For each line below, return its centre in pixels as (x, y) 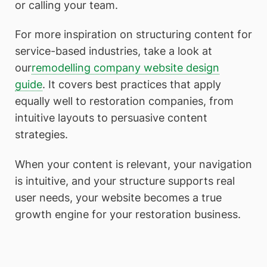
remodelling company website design (125, 68)
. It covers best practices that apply (132, 85)
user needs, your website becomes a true (118, 197)
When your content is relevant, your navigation (133, 164)
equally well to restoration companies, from (124, 101)
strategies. (41, 135)
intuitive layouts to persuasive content (111, 118)
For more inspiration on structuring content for (133, 35)
